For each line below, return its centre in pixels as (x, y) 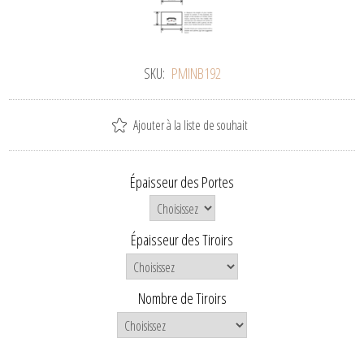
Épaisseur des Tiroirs (182, 240)
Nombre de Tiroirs (182, 298)
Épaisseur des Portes (182, 182)
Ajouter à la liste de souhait (191, 125)
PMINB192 (196, 73)
